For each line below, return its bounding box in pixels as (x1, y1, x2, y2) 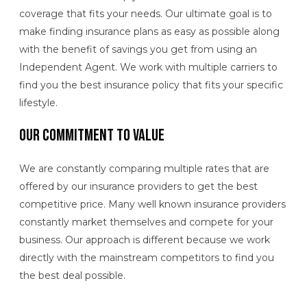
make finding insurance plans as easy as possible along (19, 25, 280, 38)
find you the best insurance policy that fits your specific (19, 79, 283, 92)
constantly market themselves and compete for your (19, 215, 273, 228)
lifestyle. (19, 97, 58, 110)
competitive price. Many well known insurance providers (19, 197, 286, 210)
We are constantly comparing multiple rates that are (19, 162, 269, 175)
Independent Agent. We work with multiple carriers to (19, 61, 278, 74)
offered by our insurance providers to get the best (19, 180, 258, 193)
